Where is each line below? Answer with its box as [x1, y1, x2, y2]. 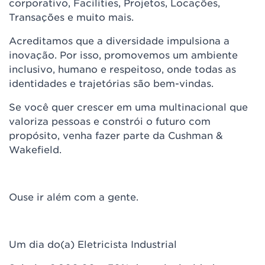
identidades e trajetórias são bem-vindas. [9, 77, 214, 89]
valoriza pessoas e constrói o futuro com [9, 115, 211, 127]
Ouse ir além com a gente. [9, 190, 138, 202]
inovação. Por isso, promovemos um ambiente [9, 49, 238, 60]
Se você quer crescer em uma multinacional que [9, 101, 248, 112]
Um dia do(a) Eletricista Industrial [9, 238, 177, 250]
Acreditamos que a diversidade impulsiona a [9, 34, 230, 46]
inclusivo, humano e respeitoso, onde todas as [9, 63, 236, 75]
